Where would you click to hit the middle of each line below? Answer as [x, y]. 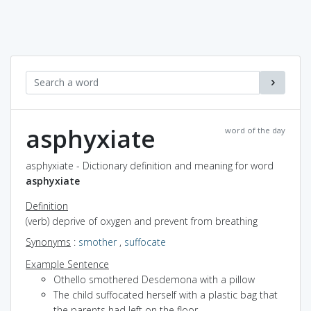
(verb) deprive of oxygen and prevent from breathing [142, 221]
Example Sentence [67, 264]
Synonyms [48, 242]
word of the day [255, 130]
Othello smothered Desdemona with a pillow [154, 279]
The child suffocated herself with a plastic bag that [166, 294]
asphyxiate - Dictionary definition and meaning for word [150, 165]
